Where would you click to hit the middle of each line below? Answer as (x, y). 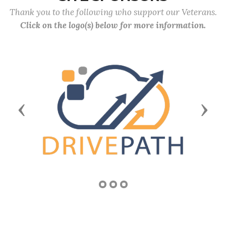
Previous (42, 109)
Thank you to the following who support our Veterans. (113, 12)
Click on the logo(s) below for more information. (113, 25)
